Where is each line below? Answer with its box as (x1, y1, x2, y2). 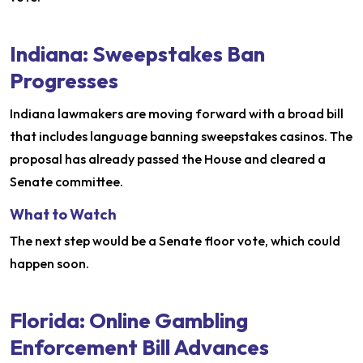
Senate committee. (10, 173, 123, 190)
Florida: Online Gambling (10, 307, 248, 335)
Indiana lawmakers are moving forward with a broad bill (10, 105, 344, 122)
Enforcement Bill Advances (10, 334, 269, 361)
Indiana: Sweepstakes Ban (10, 41, 265, 68)
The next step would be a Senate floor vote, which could (10, 233, 340, 250)
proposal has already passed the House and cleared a (10, 151, 326, 168)
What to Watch (10, 205, 117, 224)
